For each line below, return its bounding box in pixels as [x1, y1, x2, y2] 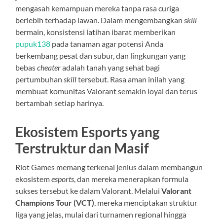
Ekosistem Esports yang [15, 123, 160, 140]
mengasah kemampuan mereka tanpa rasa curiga [15, 3, 180, 13]
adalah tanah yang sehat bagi [61, 62, 160, 72]
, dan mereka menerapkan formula [74, 174, 189, 184]
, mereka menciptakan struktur [94, 197, 198, 207]
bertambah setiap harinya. [15, 98, 104, 108]
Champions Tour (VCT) [15, 197, 95, 207]
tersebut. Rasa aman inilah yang [76, 74, 185, 84]
